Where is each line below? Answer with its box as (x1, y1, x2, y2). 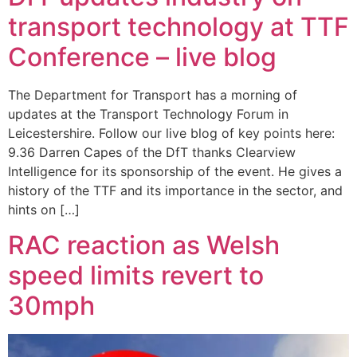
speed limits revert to (8, 259, 264, 291)
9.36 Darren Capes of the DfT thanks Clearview (8, 143, 296, 160)
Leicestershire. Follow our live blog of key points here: (8, 124, 335, 141)
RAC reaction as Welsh (8, 229, 280, 261)
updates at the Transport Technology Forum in (8, 105, 288, 122)
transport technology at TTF (8, 10, 349, 42)
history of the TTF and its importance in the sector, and (8, 182, 343, 198)
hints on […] (8, 201, 80, 218)
